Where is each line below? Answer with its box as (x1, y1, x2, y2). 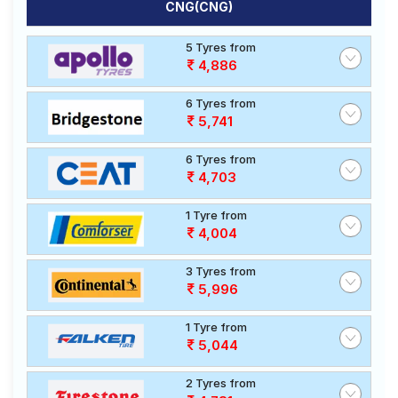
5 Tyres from (186, 40, 256, 54)
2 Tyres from (186, 376, 256, 390)
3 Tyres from (186, 264, 256, 278)
